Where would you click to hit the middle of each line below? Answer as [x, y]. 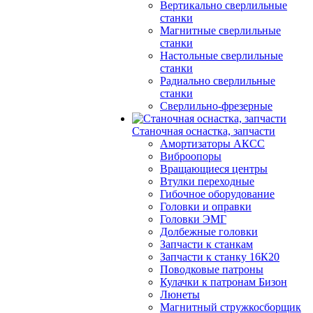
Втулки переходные [207, 181]
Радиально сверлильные [218, 81]
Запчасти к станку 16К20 [220, 257]
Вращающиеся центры [214, 169]
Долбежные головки [209, 232]
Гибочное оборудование [217, 194]
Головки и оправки [206, 206]
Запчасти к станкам [206, 244]
